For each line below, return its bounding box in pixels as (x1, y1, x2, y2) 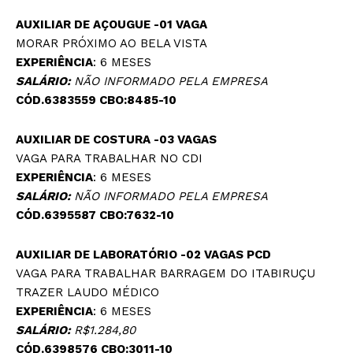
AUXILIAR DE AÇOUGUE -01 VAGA (16, 17, 207, 32)
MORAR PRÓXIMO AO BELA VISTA (16, 36, 207, 51)
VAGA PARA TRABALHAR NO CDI (16, 151, 203, 166)
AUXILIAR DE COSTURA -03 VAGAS (16, 132, 217, 147)
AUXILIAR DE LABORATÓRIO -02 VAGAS (16, 247, 247, 262)
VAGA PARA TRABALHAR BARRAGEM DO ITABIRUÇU (16, 266, 315, 281)
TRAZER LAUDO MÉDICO (16, 285, 159, 300)
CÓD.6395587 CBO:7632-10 (16, 208, 174, 223)
